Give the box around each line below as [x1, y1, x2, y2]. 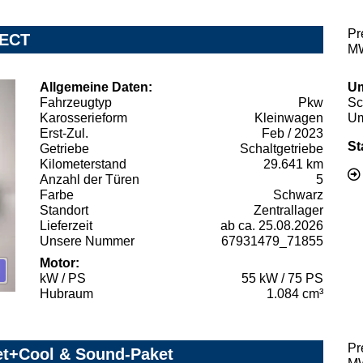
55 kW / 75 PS [241, 271, 323, 285]
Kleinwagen [254, 110, 323, 125]
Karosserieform [40, 110, 127, 125]
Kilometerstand [40, 156, 126, 171]
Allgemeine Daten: [40, 79, 152, 94]
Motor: [40, 255, 79, 270]
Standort [40, 203, 88, 217]
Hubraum [40, 286, 93, 301]
